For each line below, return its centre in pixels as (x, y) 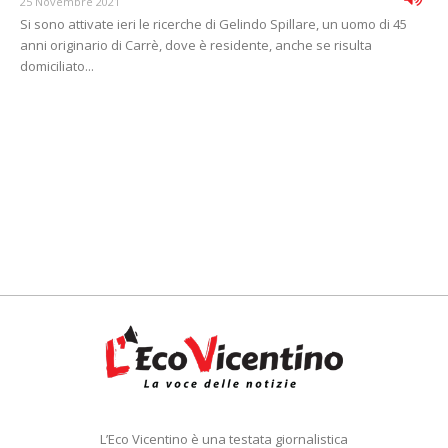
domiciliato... (57, 66)
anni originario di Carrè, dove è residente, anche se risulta (196, 45)
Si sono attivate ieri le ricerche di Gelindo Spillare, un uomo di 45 (213, 24)
